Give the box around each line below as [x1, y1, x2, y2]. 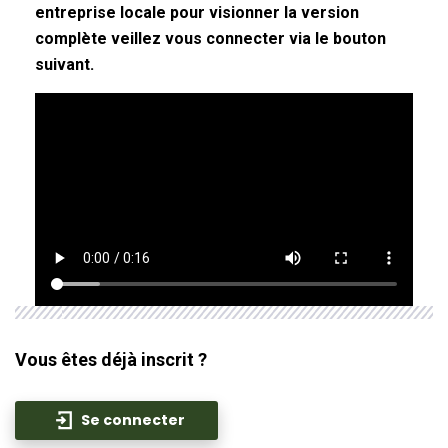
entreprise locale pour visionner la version [35, 3, 359, 22]
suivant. [35, 55, 94, 74]
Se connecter [81, 409, 185, 430]
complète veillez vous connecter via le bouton [35, 29, 386, 48]
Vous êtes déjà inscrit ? [15, 348, 207, 370]
